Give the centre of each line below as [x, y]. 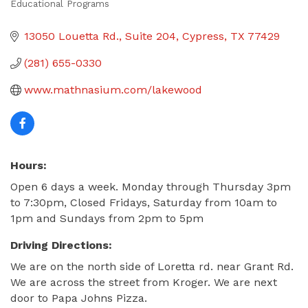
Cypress [203, 36]
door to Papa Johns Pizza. [79, 298]
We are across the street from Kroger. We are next [144, 282]
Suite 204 [151, 36]
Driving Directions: [61, 245]
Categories [49, 16]
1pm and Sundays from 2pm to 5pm [107, 218]
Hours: [29, 165]
